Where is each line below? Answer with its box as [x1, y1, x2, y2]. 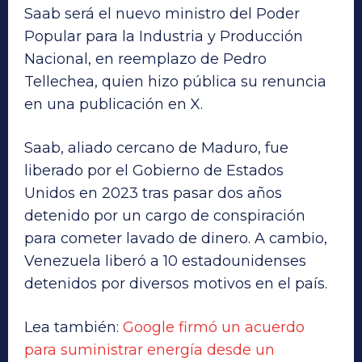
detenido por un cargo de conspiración [24, 207, 305, 225]
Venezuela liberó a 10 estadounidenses [24, 252, 306, 271]
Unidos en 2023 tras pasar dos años [24, 184, 282, 203]
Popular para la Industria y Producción [24, 27, 303, 46]
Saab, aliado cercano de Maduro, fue [24, 139, 288, 158]
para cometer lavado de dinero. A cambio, [24, 229, 327, 248]
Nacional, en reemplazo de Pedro [24, 50, 267, 69]
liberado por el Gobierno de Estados [24, 162, 284, 180]
